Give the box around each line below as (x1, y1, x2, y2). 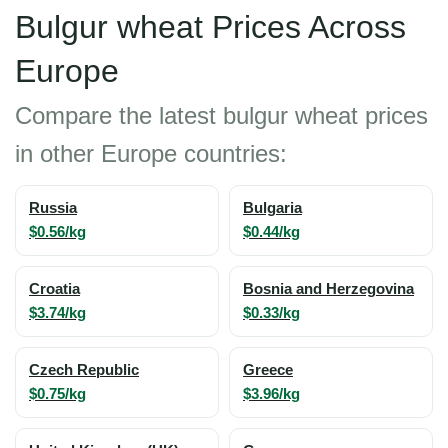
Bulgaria (243, 200, 302, 216)
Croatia (29, 281, 80, 297)
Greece (243, 362, 293, 378)
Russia (29, 200, 77, 216)
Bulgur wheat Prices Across (15, 9, 406, 45)
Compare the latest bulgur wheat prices (15, 102, 428, 129)
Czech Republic (29, 362, 139, 378)
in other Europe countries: (15, 140, 287, 167)
